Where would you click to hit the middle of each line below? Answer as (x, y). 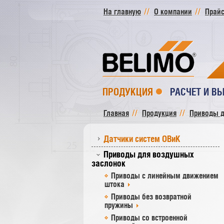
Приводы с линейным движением (165, 175)
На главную (122, 11)
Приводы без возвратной (151, 196)
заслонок (108, 163)
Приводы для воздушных (149, 154)
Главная (116, 113)
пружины (119, 205)
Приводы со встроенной (149, 217)
